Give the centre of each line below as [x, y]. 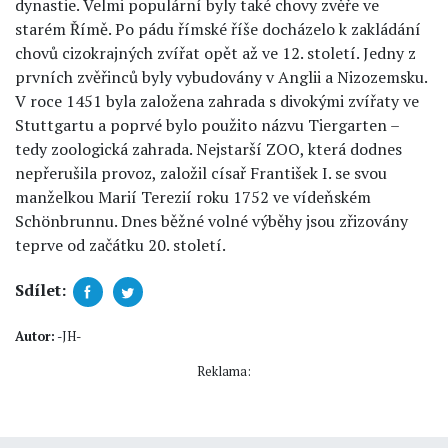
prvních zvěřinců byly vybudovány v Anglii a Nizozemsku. [221, 77]
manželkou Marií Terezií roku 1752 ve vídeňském [193, 197]
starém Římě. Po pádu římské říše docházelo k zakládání [218, 29]
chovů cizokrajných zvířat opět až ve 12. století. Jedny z [215, 53]
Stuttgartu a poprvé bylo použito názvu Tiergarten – [207, 125]
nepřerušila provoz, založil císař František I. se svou [201, 173]
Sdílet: [40, 290]
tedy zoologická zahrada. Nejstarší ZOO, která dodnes [208, 149]
